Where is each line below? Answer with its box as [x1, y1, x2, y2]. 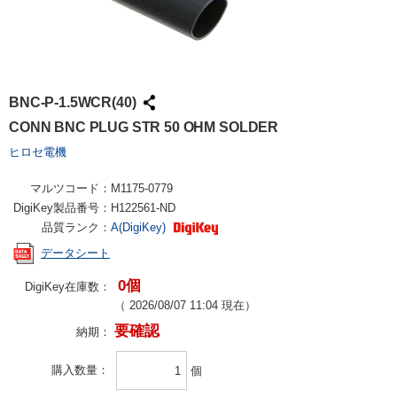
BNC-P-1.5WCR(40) [9, 94, 136, 110]
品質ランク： [42, 221, 111, 234]
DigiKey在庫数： [25, 280, 111, 293]
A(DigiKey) [111, 221, 169, 234]
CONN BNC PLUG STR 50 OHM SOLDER [9, 120, 279, 135]
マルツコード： [30, 182, 111, 195]
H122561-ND [111, 201, 175, 214]
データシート [41, 246, 110, 261]
